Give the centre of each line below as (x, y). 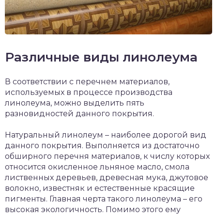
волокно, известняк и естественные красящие (100, 188)
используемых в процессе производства (89, 93)
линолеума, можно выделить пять (75, 103)
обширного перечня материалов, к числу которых (107, 156)
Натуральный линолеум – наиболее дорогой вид (106, 135)
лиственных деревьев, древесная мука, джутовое (107, 178)
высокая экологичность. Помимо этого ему (93, 210)
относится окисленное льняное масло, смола (97, 167)
